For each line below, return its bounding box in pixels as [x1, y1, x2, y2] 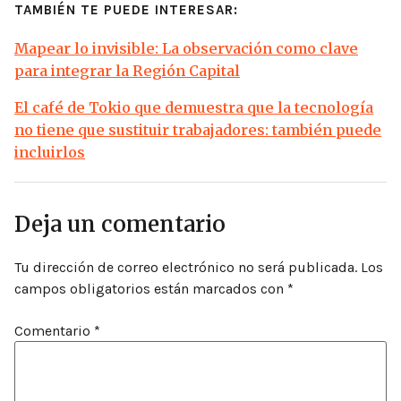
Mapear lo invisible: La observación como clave [14, 39, 358, 58]
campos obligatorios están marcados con [14, 280, 287, 298]
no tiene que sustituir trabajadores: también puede [14, 121, 381, 140]
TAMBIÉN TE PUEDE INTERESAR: [14, 2, 238, 19]
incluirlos [14, 143, 85, 162]
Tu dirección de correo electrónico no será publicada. [14, 259, 357, 277]
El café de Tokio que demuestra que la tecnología [14, 98, 373, 117]
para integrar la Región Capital [14, 62, 240, 81]
